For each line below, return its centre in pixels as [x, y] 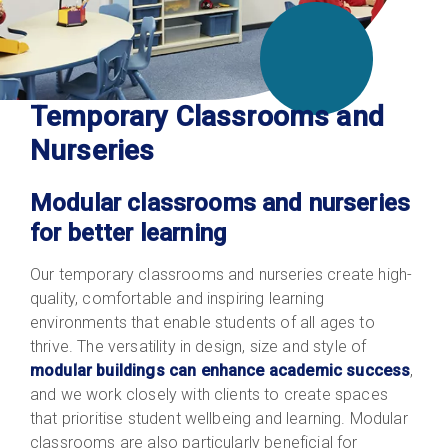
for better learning [128, 232]
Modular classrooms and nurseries [220, 202]
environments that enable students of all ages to [202, 322]
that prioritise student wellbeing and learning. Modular [219, 418]
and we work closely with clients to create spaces [209, 394]
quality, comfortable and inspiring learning [177, 298]
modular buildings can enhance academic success [220, 370]
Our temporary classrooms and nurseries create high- [221, 274]
